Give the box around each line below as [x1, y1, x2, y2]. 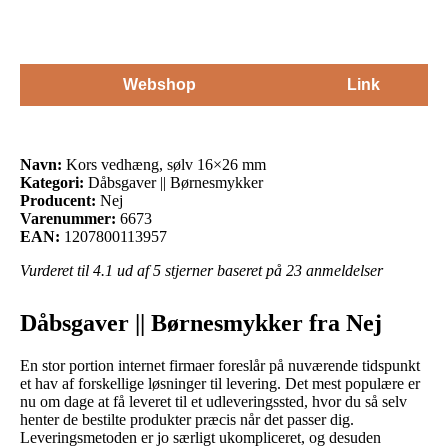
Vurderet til [20, 261, 93, 279]
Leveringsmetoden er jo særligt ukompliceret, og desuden [20, 428, 381, 446]
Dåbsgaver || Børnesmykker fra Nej [20, 309, 382, 336]
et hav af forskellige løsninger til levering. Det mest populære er [20, 374, 420, 392]
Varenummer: [20, 209, 116, 227]
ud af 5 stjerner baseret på [113, 261, 286, 279]
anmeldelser [302, 261, 383, 279]
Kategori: [20, 173, 84, 191]
